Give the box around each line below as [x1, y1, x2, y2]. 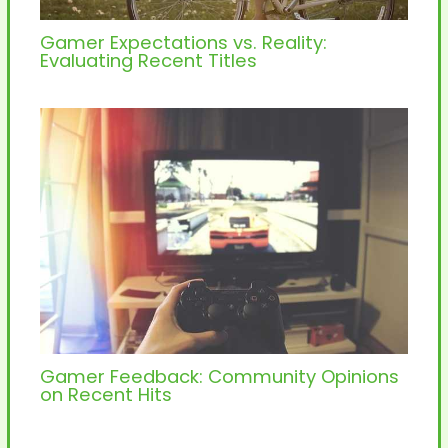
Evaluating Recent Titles [39, 47, 257, 73]
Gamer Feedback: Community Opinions [39, 364, 399, 390]
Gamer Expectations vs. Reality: [39, 29, 327, 55]
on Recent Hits [39, 382, 172, 408]
